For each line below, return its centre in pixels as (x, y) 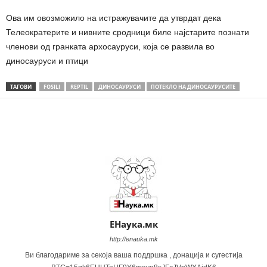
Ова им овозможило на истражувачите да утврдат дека (114, 18)
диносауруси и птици (47, 61)
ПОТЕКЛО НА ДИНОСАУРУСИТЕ (193, 87)
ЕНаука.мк (133, 224)
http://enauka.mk (133, 239)
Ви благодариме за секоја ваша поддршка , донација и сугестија (133, 255)
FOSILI (52, 87)
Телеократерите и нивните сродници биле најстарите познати (128, 32)
